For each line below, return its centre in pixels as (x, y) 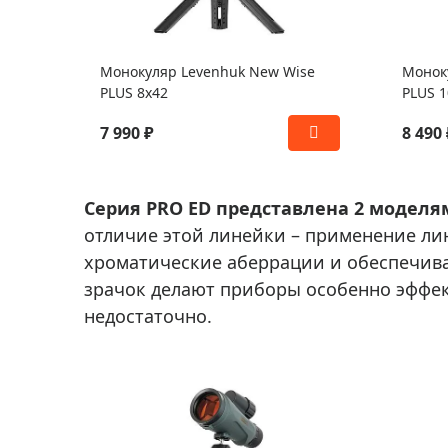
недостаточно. (148, 316)
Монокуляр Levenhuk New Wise (207, 71)
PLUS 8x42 (134, 92)
